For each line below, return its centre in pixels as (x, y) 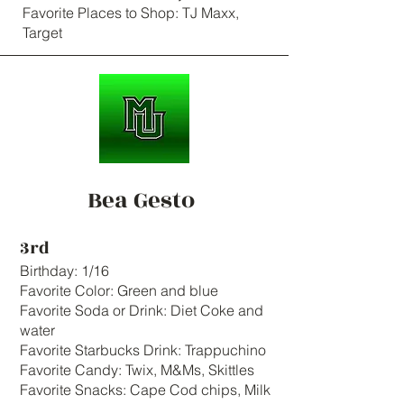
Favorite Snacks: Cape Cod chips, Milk (145, 390)
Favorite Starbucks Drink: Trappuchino (143, 350)
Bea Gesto (142, 200)
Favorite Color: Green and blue (119, 290)
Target (42, 32)
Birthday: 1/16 (64, 271)
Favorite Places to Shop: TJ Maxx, (131, 13)
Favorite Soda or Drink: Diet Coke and (142, 310)
